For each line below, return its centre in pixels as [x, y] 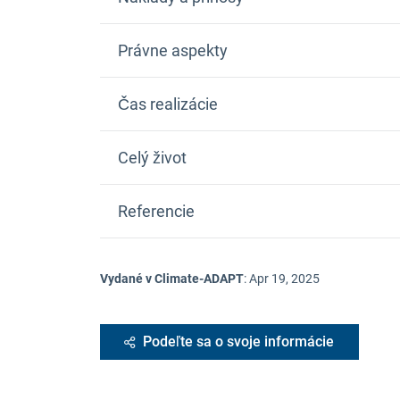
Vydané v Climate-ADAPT [172, 279]
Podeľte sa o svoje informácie [238, 342]
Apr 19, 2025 [284, 279]
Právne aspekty [173, 51]
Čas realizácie [168, 104]
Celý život [152, 158]
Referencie [156, 212]
